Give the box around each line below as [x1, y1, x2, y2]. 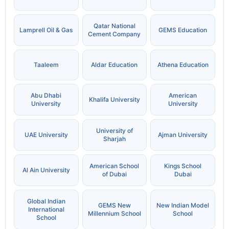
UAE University [24, 131, 68, 139]
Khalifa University [88, 96, 140, 104]
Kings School [164, 162, 202, 170]
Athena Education [157, 61, 209, 69]
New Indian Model [156, 201, 210, 210]
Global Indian [27, 197, 65, 205]
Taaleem [33, 61, 59, 69]
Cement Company [88, 30, 141, 38]
